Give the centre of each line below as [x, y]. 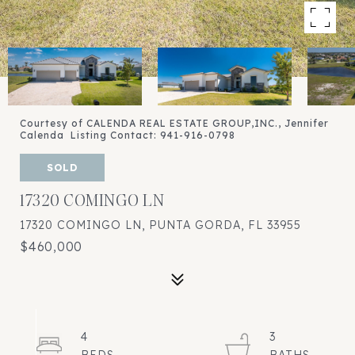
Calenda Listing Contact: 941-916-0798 [129, 135]
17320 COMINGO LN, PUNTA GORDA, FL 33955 [160, 225]
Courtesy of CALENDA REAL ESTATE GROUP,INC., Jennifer [174, 123]
